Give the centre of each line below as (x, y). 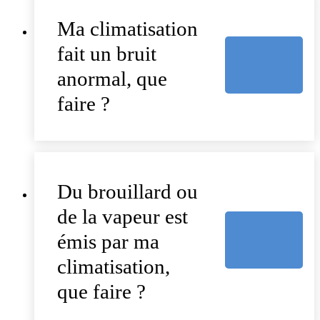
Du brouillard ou (127, 192)
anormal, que (112, 79)
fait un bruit (107, 54)
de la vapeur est (122, 217)
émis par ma (108, 242)
